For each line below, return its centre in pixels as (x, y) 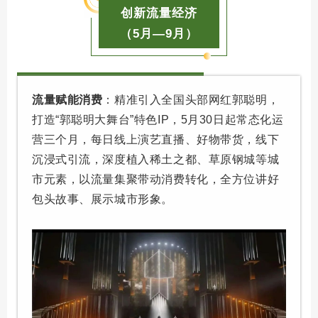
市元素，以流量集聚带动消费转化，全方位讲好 (156, 180)
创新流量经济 (159, 13)
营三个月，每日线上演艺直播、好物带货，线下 (156, 140)
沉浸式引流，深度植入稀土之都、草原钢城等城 (156, 160)
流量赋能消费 (67, 100)
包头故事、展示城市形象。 (103, 199)
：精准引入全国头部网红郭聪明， (191, 100)
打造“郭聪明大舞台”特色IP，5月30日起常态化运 (158, 120)
